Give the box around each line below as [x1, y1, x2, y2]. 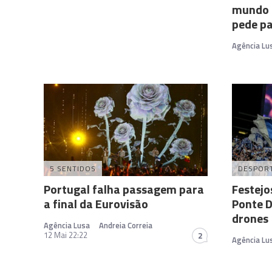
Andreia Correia [99, 219, 152, 231]
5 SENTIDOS [50, 162, 96, 174]
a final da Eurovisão [44, 194, 148, 213]
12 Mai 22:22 [44, 228, 87, 241]
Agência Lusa [44, 219, 90, 231]
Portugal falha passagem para [44, 179, 204, 199]
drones [232, 208, 268, 228]
